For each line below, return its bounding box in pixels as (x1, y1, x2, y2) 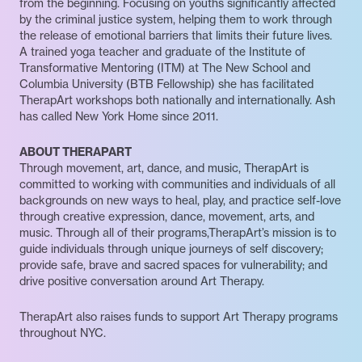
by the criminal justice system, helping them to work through (19, 12, 332, 27)
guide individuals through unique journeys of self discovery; (19, 242, 323, 257)
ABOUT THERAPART (19, 145, 132, 160)
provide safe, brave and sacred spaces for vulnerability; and (19, 258, 327, 273)
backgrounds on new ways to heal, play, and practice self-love (19, 193, 341, 208)
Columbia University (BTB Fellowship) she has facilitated (19, 77, 314, 92)
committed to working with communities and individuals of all (19, 177, 335, 192)
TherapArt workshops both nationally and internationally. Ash (19, 93, 335, 108)
